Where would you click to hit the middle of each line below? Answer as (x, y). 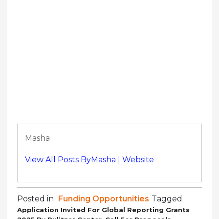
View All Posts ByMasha (70, 159)
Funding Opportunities (104, 198)
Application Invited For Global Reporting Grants (103, 209)
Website (138, 159)
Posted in (36, 198)
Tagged (167, 198)
